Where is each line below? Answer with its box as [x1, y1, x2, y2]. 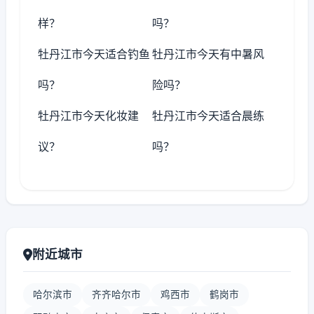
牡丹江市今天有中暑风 [152, 47, 265, 61]
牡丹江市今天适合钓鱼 [38, 47, 150, 61]
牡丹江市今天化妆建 [38, 109, 139, 123]
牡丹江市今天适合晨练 [152, 109, 265, 123]
